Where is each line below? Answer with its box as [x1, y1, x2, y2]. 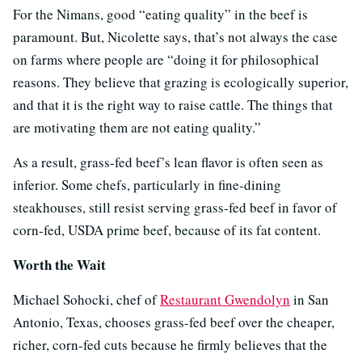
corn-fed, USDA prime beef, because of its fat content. [13, 220, 321, 239]
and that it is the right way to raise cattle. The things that [13, 95, 333, 114]
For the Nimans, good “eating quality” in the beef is [13, 4, 308, 23]
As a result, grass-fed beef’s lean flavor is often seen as [13, 152, 323, 171]
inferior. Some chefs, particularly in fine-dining [13, 175, 281, 194]
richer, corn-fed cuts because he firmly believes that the [13, 335, 327, 354]
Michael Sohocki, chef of [13, 289, 160, 309]
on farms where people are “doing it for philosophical [13, 49, 319, 69]
